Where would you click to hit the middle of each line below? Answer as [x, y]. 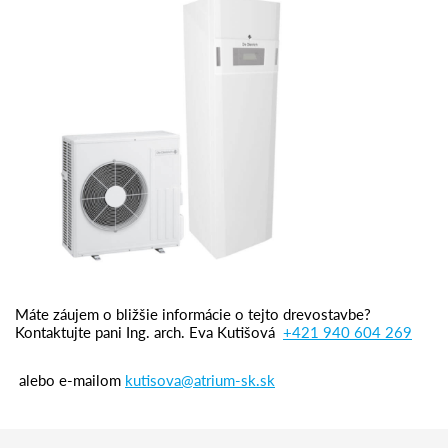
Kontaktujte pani [70, 331]
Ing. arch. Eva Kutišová [200, 331]
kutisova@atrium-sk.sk [200, 379]
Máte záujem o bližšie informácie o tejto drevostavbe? [193, 313]
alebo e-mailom [70, 379]
